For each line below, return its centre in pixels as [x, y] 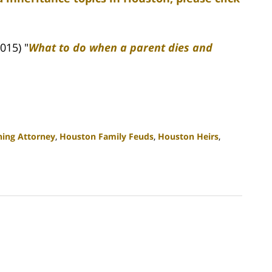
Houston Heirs [188, 136]
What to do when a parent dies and [121, 47]
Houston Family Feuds [107, 136]
